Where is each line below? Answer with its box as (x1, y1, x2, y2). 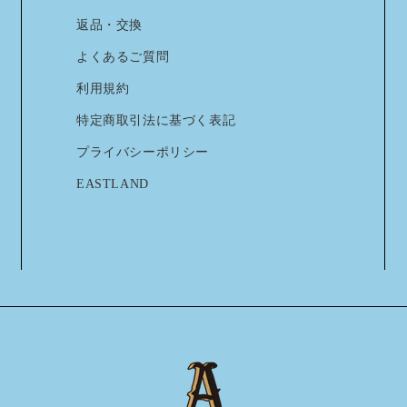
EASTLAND (76, 176, 149, 191)
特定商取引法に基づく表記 (76, 113, 236, 127)
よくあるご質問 (76, 49, 170, 64)
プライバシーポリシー (76, 144, 209, 159)
